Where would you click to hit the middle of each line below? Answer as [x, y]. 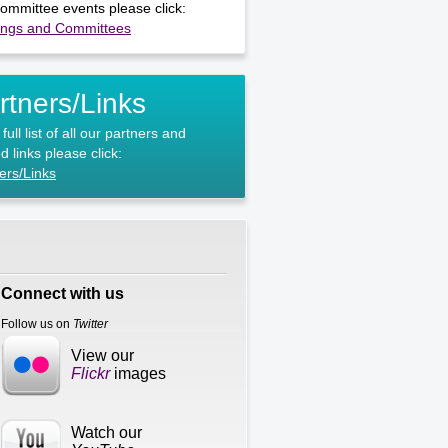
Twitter [91, 324]
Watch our [107, 432]
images [138, 373]
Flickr [91, 373]
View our [103, 355]
